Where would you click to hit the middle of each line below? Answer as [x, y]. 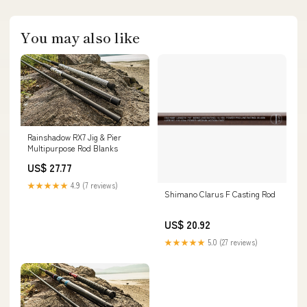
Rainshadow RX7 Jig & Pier [74, 137]
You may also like [80, 37]
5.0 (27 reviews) [232, 242]
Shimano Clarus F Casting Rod [220, 193]
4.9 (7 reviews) [93, 185]
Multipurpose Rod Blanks [73, 148]
